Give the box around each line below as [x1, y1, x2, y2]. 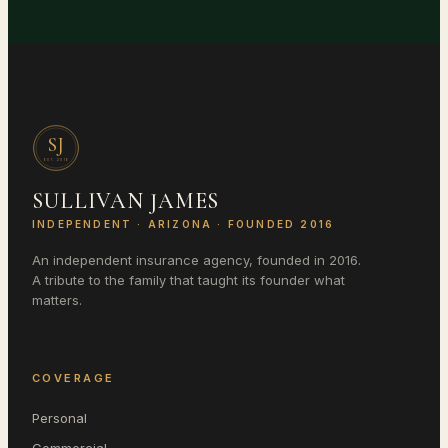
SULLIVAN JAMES [32, 188, 220, 215]
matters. [32, 292, 82, 309]
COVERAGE [32, 371, 115, 386]
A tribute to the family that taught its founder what [32, 272, 345, 289]
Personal [32, 410, 87, 427]
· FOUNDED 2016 [212, 218, 335, 231]
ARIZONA [147, 218, 213, 231]
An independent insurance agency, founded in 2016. [32, 252, 361, 269]
